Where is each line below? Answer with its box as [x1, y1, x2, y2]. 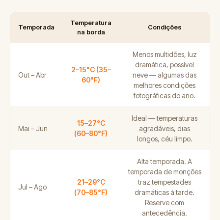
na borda [77, 27, 105, 36]
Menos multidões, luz [132, 50, 197, 58]
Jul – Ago [18, 182, 47, 191]
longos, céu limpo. [137, 134, 192, 143]
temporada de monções [128, 167, 201, 176]
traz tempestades [138, 177, 191, 186]
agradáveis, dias [139, 124, 190, 133]
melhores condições [134, 81, 195, 89]
